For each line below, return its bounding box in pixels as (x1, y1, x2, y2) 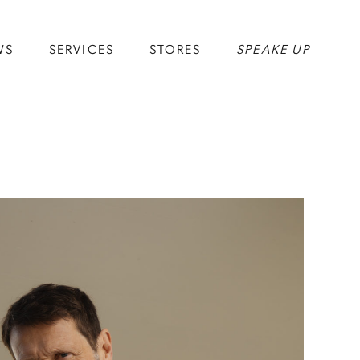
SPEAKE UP (236, 43, 310, 56)
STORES (149, 43, 202, 56)
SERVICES (49, 43, 114, 56)
